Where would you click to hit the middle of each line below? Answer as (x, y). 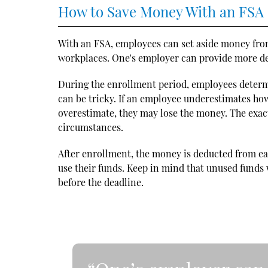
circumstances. (91, 127)
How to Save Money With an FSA (161, 11)
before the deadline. (101, 182)
